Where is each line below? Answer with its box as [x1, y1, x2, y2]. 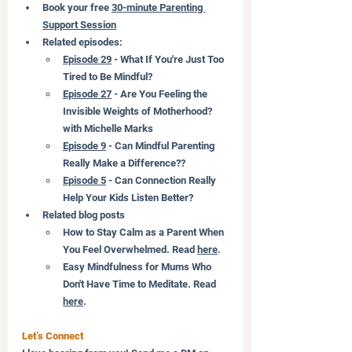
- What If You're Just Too [112, 53, 226, 65]
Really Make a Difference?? [63, 156, 185, 169]
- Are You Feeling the [112, 87, 210, 100]
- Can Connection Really [106, 174, 218, 186]
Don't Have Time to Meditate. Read [63, 277, 218, 290]
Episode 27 [63, 87, 112, 100]
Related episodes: [42, 35, 123, 48]
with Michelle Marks [63, 122, 153, 134]
